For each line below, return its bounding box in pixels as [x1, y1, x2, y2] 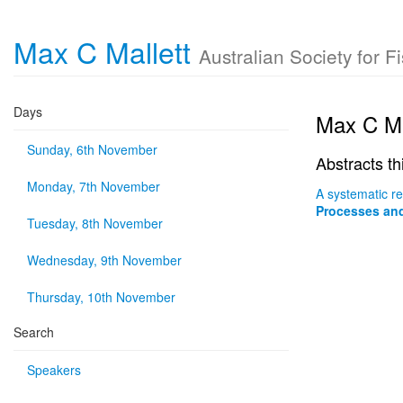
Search [13, 323, 54, 341]
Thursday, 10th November [27, 288, 175, 306]
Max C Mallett [13, 31, 199, 72]
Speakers [27, 361, 81, 379]
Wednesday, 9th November [27, 251, 182, 269]
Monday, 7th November [27, 177, 160, 195]
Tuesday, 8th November [27, 214, 163, 232]
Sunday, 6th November [27, 140, 157, 158]
